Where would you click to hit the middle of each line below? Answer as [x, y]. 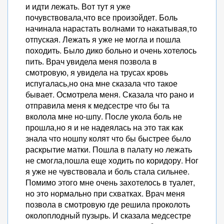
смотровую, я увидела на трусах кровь [97, 72]
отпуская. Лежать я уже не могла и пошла [103, 39]
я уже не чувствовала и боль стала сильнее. [107, 171]
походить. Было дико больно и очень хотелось [111, 50]
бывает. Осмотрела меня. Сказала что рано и [110, 94]
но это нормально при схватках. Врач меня [105, 193]
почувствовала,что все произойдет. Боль [101, 17]
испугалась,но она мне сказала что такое [101, 83]
